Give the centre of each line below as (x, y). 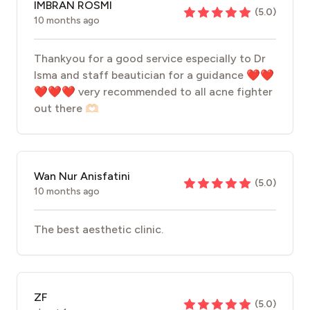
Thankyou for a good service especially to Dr (150, 58)
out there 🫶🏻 (66, 108)
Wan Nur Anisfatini (82, 176)
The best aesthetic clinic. (99, 229)
